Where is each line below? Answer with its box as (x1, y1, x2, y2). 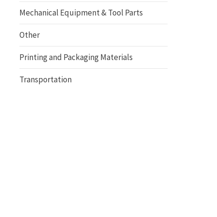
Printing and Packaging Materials (19, 52, 133, 62)
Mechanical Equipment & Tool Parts (19, 7, 143, 18)
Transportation (19, 74, 72, 85)
